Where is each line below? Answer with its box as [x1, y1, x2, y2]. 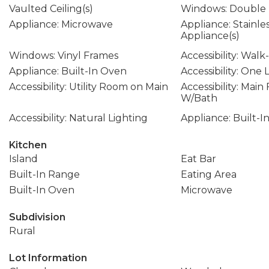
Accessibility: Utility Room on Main [9, 81, 168, 92]
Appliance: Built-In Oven [9, 65, 127, 77]
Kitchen [9, 139, 47, 151]
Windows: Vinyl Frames [9, 50, 118, 61]
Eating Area [180, 169, 237, 180]
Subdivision [9, 211, 65, 223]
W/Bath [180, 92, 217, 104]
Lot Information [9, 252, 87, 264]
